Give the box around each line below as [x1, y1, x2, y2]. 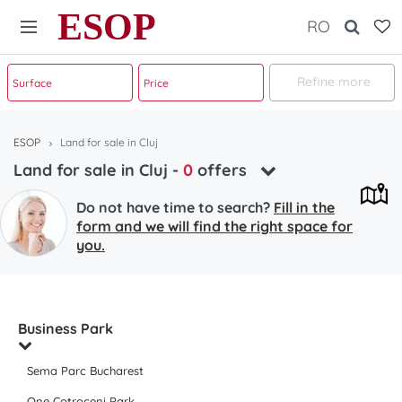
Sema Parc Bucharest [27, 363, 144, 378]
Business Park [18, 319, 113, 337]
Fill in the [274, 198, 335, 216]
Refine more [296, 74, 371, 90]
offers [193, 160, 251, 180]
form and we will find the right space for [76, 217, 353, 235]
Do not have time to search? [76, 198, 274, 216]
